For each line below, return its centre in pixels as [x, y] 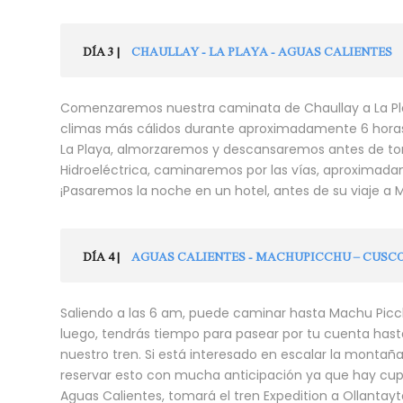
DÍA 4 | [101, 256]
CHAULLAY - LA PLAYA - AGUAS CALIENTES [262, 51]
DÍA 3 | [101, 51]
